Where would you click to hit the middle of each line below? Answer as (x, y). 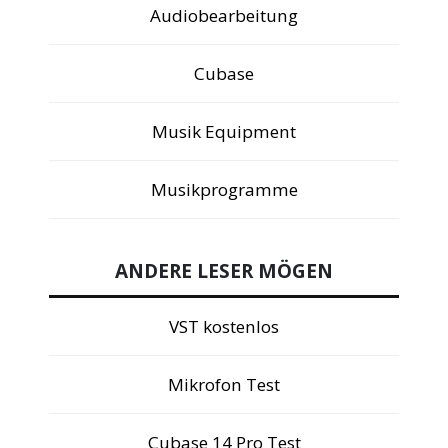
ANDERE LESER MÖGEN (224, 270)
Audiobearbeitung (224, 16)
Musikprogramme (224, 190)
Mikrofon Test (224, 384)
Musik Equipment (224, 132)
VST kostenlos (224, 326)
